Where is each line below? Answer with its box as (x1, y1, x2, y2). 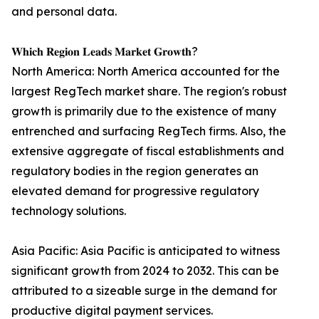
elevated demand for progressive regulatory (11, 184, 259, 199)
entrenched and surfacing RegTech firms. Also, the (11, 124, 286, 139)
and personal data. (11, 4, 117, 19)
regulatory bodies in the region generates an (11, 164, 258, 179)
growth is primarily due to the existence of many (11, 104, 276, 119)
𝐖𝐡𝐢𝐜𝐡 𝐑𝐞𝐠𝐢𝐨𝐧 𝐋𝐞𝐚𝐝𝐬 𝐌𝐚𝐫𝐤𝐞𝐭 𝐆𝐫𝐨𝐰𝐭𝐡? (11, 44, 198, 59)
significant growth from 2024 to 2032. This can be (11, 263, 279, 278)
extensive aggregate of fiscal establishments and (11, 144, 284, 159)
